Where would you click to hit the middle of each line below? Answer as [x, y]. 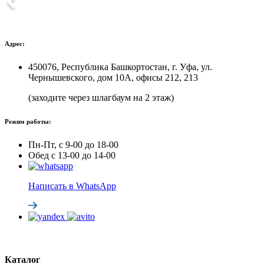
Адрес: [15, 44]
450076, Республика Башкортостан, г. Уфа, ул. [120, 67]
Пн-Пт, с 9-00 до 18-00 [73, 145]
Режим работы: [28, 122]
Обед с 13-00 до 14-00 [72, 156]
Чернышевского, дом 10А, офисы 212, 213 [113, 78]
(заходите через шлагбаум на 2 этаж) [101, 98]
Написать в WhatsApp [72, 186]
